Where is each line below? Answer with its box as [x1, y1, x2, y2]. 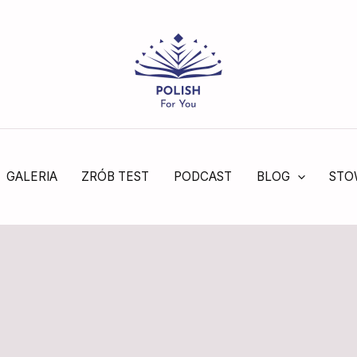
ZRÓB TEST [81, 169, 150, 184]
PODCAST [173, 169, 232, 184]
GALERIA [6, 169, 57, 184]
